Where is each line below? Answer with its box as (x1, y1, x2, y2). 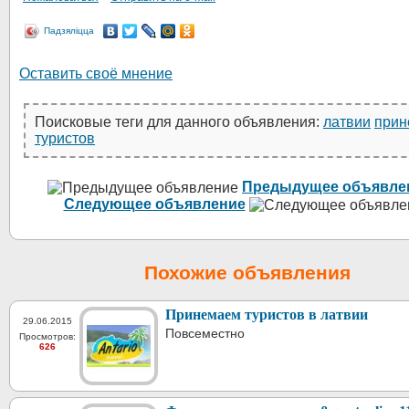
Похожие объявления (144, 261, 351, 283)
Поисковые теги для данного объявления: (35, 114, 323, 130)
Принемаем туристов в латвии (165, 306, 368, 322)
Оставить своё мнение (19, 66, 173, 81)
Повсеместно (165, 325, 245, 341)
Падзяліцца (44, 26, 94, 36)
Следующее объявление (63, 195, 246, 212)
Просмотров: (19, 330, 76, 341)
